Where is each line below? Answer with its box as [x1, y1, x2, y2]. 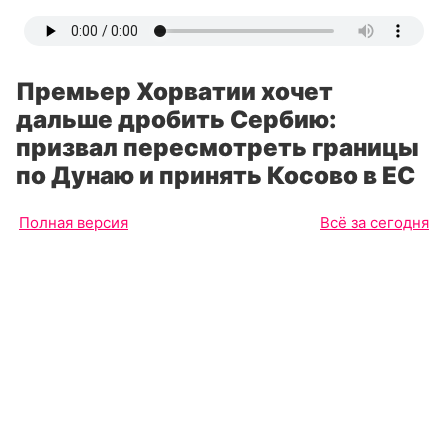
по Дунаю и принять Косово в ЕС [16, 161, 415, 190]
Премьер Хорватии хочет [16, 77, 333, 106]
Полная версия [19, 213, 128, 232]
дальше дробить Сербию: [16, 105, 337, 134]
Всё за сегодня [320, 213, 429, 232]
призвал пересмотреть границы [16, 133, 419, 162]
